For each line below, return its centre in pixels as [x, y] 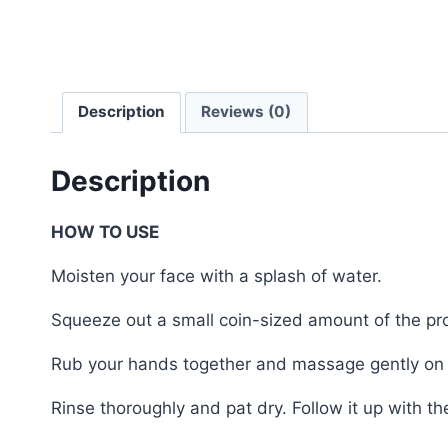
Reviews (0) [246, 112]
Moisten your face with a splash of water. [216, 276]
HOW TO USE [105, 232]
